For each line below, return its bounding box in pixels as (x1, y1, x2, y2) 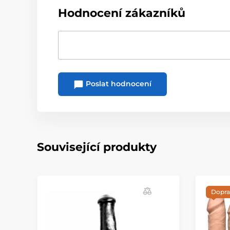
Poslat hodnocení (84, 79, 151, 89)
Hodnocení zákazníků (58, 6, 185, 21)
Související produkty (37, 140, 157, 154)
